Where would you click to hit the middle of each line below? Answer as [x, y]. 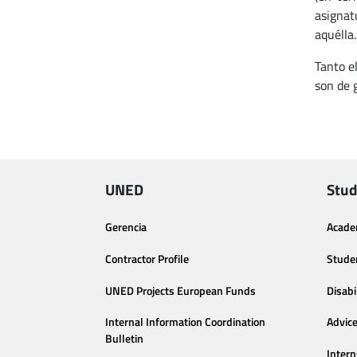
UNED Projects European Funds [180, 290]
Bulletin [124, 339]
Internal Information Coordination [185, 322]
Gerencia [126, 227]
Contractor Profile [147, 259]
